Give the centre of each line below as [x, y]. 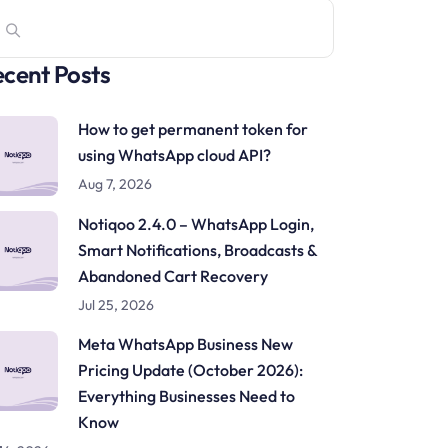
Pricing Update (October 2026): [190, 370]
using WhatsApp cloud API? [174, 155]
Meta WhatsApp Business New [185, 344]
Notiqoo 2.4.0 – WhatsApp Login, [196, 224]
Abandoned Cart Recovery [173, 276]
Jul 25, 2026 [116, 305]
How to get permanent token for [193, 129]
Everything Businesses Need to [186, 396]
